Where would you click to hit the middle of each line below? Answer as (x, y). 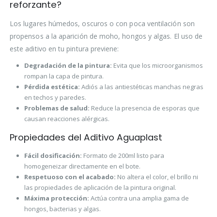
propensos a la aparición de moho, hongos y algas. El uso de (106, 36)
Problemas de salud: (57, 108)
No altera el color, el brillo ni (157, 177)
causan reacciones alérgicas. (67, 119)
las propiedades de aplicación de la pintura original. (100, 188)
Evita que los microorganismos (157, 66)
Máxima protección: (56, 198)
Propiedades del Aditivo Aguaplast (86, 138)
